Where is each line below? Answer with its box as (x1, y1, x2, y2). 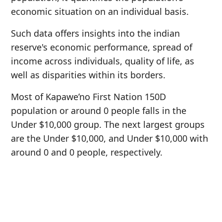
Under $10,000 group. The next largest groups (11, 118, 205, 130)
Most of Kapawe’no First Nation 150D (11, 91, 166, 103)
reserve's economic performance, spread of (11, 41, 192, 53)
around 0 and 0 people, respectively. (11, 146, 163, 158)
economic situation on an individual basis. (11, 5, 189, 17)
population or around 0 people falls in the (11, 105, 186, 116)
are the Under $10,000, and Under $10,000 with (11, 132, 208, 144)
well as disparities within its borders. (11, 69, 166, 81)
